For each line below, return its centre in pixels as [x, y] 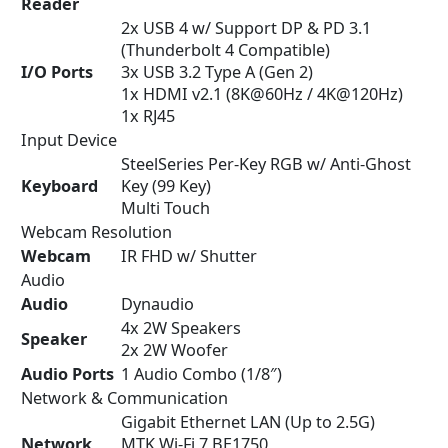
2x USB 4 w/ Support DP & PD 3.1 [246, 28]
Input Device [69, 140]
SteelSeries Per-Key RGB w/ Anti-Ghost [266, 164]
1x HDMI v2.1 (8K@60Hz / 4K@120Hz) [262, 94]
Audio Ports [67, 374]
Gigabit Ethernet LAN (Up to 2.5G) [248, 422]
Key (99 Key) [166, 186]
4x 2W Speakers [181, 328]
